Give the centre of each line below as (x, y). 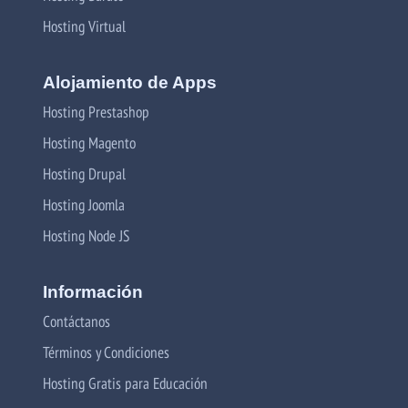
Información (93, 292)
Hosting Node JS (86, 236)
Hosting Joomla (84, 205)
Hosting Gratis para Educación (125, 383)
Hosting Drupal (84, 174)
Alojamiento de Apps (130, 83)
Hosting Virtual (84, 26)
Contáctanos (76, 321)
